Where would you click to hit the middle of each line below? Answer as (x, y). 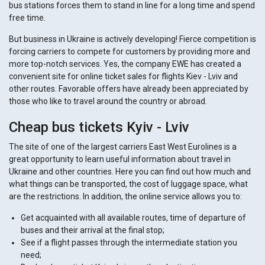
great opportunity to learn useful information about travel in (120, 159)
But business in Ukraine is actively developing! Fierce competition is (132, 39)
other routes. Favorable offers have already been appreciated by (129, 89)
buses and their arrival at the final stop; (93, 230)
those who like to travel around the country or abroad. (108, 101)
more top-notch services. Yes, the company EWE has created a (125, 64)
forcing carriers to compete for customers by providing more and (130, 52)
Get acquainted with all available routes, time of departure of (133, 218)
